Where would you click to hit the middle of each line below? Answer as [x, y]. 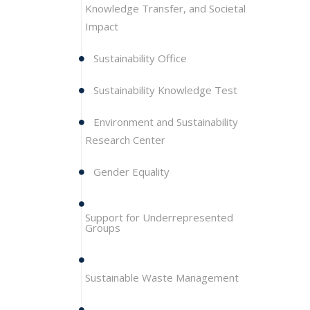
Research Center [125, 140]
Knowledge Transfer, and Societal [165, 8]
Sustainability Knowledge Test [164, 90]
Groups [103, 228]
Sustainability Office [139, 58]
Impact [102, 26]
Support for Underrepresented [159, 217]
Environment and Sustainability [164, 122]
